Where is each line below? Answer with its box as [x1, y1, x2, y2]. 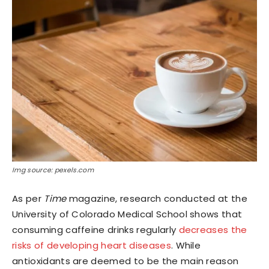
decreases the [178, 223, 247, 237]
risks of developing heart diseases [12, 239, 171, 252]
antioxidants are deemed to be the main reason [12, 255, 239, 268]
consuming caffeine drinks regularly [12, 223, 179, 237]
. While [171, 239, 201, 252]
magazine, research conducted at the [66, 192, 248, 205]
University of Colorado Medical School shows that [12, 208, 243, 221]
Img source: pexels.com [12, 165, 94, 175]
